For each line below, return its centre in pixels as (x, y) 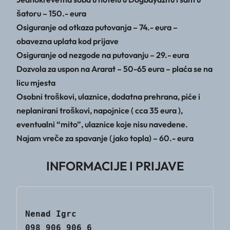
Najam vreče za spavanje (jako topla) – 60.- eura (105, 138)
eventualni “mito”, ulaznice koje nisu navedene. (102, 124)
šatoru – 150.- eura (51, 13)
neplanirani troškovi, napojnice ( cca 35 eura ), (100, 110)
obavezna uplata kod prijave (68, 41)
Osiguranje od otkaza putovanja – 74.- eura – (97, 27)
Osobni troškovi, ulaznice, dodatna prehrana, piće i (108, 96)
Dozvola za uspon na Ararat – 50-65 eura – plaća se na (114, 69)
